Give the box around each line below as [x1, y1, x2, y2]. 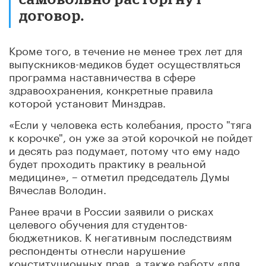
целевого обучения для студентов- [9, 214, 188, 231]
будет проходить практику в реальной [9, 153, 206, 170]
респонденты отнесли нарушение [9, 240, 185, 257]
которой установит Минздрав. [9, 93, 166, 110]
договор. [19, 7, 85, 23]
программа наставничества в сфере [9, 66, 195, 84]
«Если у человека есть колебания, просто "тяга [9, 114, 252, 131]
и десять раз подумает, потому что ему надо [9, 140, 240, 157]
